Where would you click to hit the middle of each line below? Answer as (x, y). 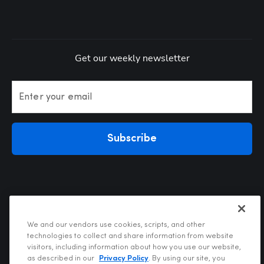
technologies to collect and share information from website (130, 236)
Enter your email (56, 97)
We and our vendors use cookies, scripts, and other (116, 225)
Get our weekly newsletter (132, 58)
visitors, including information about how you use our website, (134, 247)
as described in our (62, 258)
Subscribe (132, 138)
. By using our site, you (187, 258)
